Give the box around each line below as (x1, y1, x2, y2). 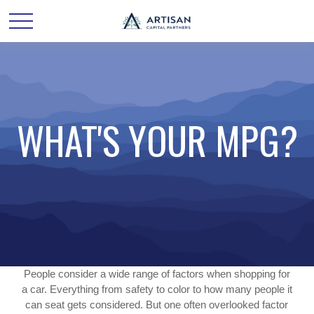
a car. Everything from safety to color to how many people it (21, 283, 292, 295)
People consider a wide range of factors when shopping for (23, 268, 290, 280)
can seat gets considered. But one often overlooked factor (25, 299, 289, 310)
